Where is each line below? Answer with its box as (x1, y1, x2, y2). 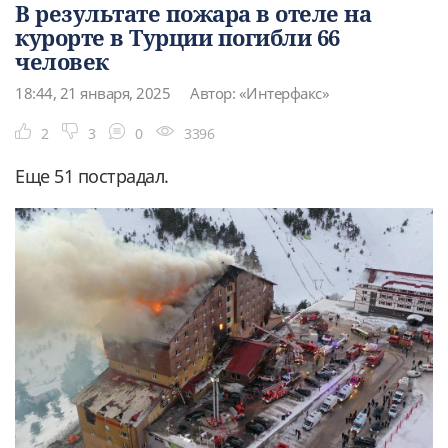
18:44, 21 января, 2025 (15, 82, 170, 103)
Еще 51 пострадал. (15, 163, 169, 188)
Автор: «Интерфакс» (190, 82, 329, 103)
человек (15, 45, 109, 76)
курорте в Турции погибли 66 (15, 21, 340, 52)
